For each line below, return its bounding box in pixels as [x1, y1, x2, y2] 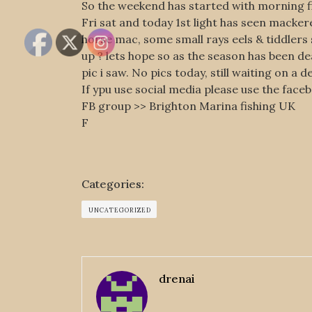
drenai [159, 272, 194, 286]
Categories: [81, 177, 144, 191]
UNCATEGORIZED [88, 206, 151, 214]
